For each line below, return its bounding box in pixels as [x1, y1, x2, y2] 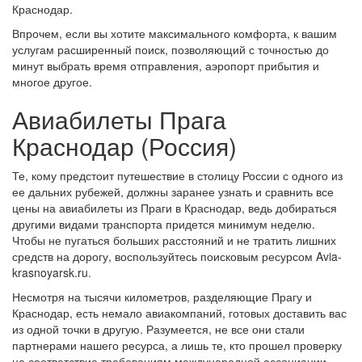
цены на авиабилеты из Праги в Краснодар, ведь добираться [12, 200, 337, 216]
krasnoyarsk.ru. [12, 264, 91, 280]
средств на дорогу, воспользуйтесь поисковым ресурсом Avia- [12, 248, 342, 264]
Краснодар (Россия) [12, 128, 237, 163]
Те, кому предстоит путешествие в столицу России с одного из [12, 167, 343, 183]
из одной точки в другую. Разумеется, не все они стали [12, 321, 305, 337]
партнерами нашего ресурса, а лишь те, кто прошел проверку [12, 337, 342, 353]
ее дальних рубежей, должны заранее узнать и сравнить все [12, 183, 334, 200]
